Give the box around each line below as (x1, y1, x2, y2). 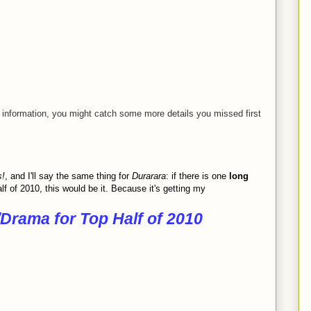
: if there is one (166, 171, 229, 181)
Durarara (129, 171, 166, 181)
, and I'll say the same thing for (5, 171, 129, 181)
